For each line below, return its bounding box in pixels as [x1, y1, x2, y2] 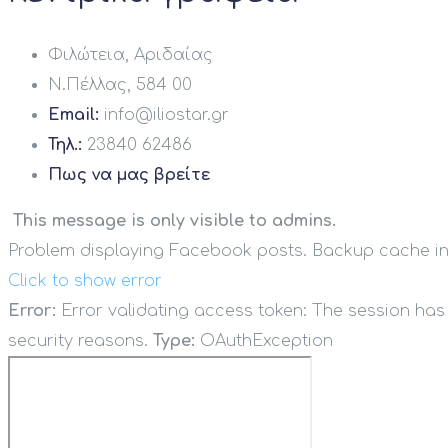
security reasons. [8, 332, 153, 351]
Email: [48, 106, 99, 125]
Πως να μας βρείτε [48, 166, 210, 185]
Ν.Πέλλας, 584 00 [48, 76, 192, 95]
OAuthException [195, 332, 333, 351]
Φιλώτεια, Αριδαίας [48, 46, 213, 65]
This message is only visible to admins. [13, 212, 336, 231]
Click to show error [8, 272, 162, 291]
